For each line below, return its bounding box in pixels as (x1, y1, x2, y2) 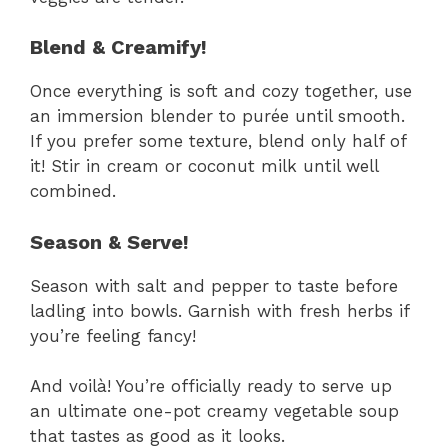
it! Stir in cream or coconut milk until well (30, 156, 378, 177)
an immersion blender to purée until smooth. (30, 106, 405, 127)
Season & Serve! (30, 229, 189, 254)
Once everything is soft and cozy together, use (30, 81, 412, 102)
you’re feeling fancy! (30, 325, 196, 346)
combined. (30, 181, 116, 202)
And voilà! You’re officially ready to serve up (30, 376, 392, 397)
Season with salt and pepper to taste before (30, 275, 398, 296)
